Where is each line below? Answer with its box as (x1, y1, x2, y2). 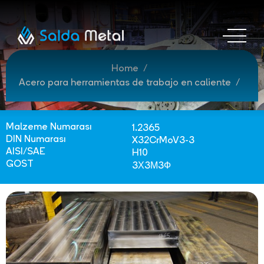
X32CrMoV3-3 (132, 136, 194, 146)
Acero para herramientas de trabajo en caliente (18, 78, 231, 88)
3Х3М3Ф (132, 161, 171, 171)
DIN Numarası (6, 134, 65, 144)
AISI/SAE (6, 147, 45, 157)
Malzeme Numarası (6, 122, 91, 132)
